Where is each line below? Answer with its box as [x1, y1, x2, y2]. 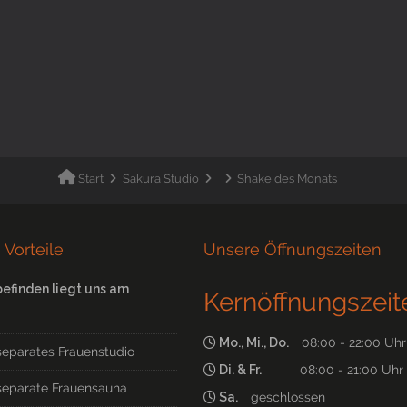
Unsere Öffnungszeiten [203, 239, 382, 259]
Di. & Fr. [216, 362, 267, 378]
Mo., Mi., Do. [216, 335, 294, 351]
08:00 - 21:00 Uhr [267, 362, 403, 378]
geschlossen [243, 390, 325, 405]
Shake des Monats [237, 172, 338, 186]
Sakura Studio [122, 172, 199, 186]
